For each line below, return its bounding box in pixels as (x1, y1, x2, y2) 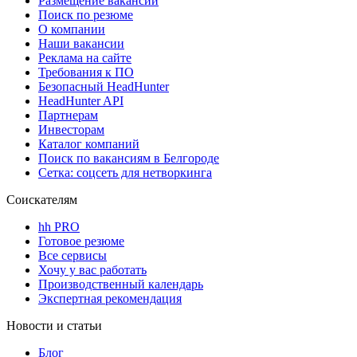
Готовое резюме (38, 234, 124, 249)
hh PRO (38, 220, 80, 234)
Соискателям (6, 193, 77, 207)
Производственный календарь (38, 277, 203, 292)
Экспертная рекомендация (38, 292, 182, 306)
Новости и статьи (6, 319, 102, 333)
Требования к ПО (38, 65, 134, 80)
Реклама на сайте (38, 51, 131, 65)
